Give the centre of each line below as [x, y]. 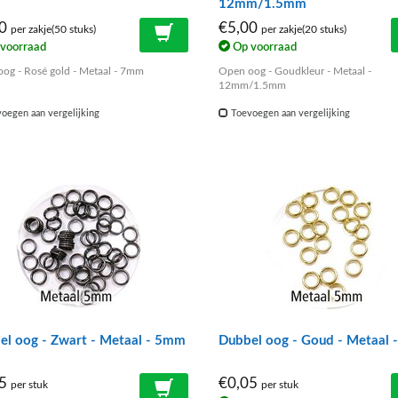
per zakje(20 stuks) [303, 29]
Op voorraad [263, 48]
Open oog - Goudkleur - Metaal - [295, 72]
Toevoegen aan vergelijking [289, 114]
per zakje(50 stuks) [53, 29]
